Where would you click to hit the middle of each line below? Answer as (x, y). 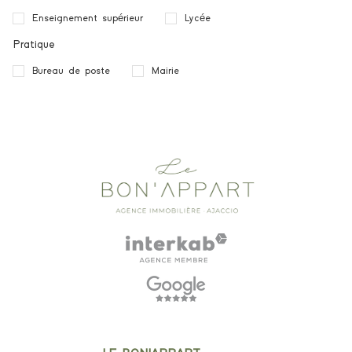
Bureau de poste (71, 71)
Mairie (165, 71)
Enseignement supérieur (88, 18)
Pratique (34, 45)
